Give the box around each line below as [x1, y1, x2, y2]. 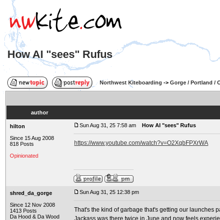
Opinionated [10, 153, 38, 159]
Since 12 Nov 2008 [10, 202, 55, 208]
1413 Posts [10, 208, 37, 214]
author [30, 110, 48, 115]
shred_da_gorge [10, 190, 52, 196]
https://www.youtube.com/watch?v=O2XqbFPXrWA [74, 139, 208, 146]
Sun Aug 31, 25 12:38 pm [80, 189, 139, 195]
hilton [10, 123, 25, 129]
